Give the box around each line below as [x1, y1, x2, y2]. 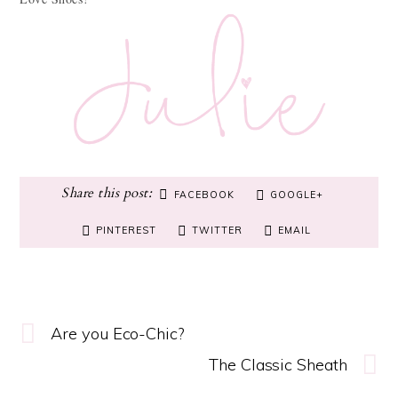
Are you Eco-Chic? [51, 322, 184, 344]
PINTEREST [96, 223, 157, 236]
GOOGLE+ [270, 187, 324, 201]
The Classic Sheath [209, 354, 347, 375]
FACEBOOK [174, 187, 235, 201]
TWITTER [192, 223, 243, 236]
